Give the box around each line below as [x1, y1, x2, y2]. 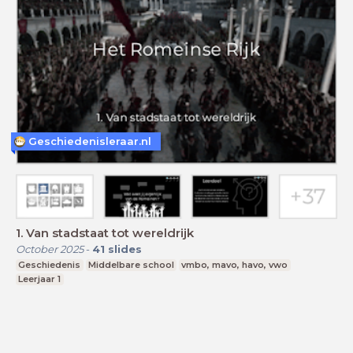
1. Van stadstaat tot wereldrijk [16, 225, 194, 240]
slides [108, 242, 142, 255]
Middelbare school [87, 258, 174, 270]
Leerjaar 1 [18, 273, 61, 284]
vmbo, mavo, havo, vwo [181, 258, 288, 270]
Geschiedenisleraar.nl [28, 135, 151, 148]
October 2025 [16, 242, 84, 255]
